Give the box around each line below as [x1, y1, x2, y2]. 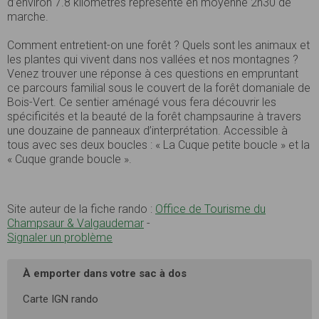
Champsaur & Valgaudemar [7, 216, 144, 230]
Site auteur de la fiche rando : [7, 202, 155, 216]
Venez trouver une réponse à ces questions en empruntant [7, 66, 298, 80]
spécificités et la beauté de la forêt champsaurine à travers [7, 109, 301, 123]
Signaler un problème [7, 230, 113, 244]
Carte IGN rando [23, 292, 98, 305]
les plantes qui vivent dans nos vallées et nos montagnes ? [7, 52, 298, 66]
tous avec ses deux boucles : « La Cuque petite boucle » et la [7, 137, 310, 152]
